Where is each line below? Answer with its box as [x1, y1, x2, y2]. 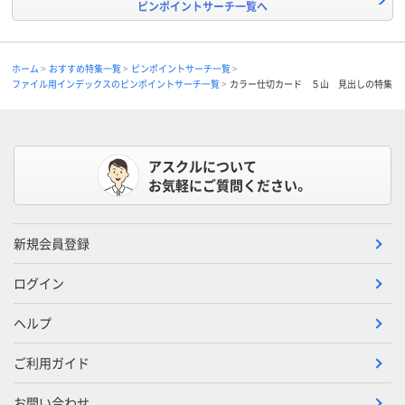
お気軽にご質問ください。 [147, 175, 308, 194]
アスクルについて [147, 156, 257, 175]
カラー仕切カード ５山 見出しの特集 [230, 77, 392, 90]
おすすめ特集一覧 [49, 61, 121, 75]
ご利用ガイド [14, 353, 89, 372]
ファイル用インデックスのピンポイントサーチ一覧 [12, 77, 220, 90]
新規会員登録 [14, 234, 89, 252]
